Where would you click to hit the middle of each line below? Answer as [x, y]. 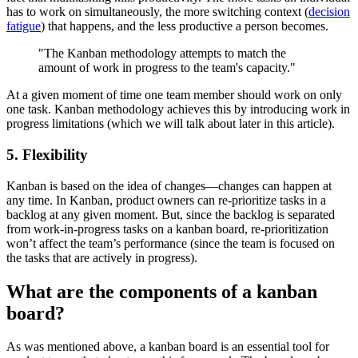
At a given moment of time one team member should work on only [174, 95]
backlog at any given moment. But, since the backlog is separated [171, 214]
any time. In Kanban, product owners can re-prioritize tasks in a [166, 200]
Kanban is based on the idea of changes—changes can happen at [169, 185]
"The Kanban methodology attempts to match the [162, 54]
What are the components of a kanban [162, 291]
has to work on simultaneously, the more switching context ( [157, 12]
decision [329, 12]
